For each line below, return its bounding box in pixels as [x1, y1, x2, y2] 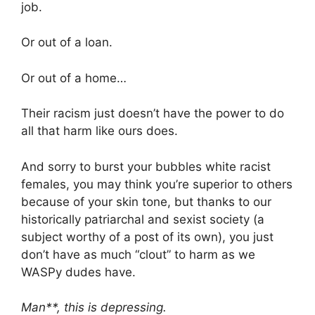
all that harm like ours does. [21, 124, 178, 139]
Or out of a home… [21, 70, 127, 85]
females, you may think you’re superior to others [21, 176, 292, 191]
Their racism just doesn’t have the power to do [21, 106, 284, 121]
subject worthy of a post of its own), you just [21, 229, 274, 244]
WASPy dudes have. [21, 264, 136, 279]
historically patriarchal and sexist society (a [21, 212, 264, 226]
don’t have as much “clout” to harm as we [21, 247, 255, 262]
